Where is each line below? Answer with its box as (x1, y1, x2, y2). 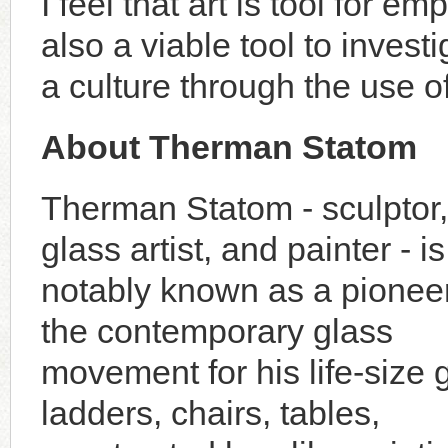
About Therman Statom (41, 128, 417, 166)
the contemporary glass (41, 312, 393, 350)
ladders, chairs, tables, (41, 394, 380, 432)
